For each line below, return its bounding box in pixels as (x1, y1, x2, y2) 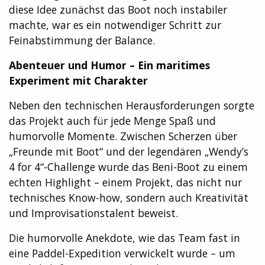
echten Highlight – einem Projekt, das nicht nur (9, 174, 242, 189)
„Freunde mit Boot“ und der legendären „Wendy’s (9, 144, 248, 159)
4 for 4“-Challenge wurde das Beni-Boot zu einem (9, 159, 248, 174)
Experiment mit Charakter (9, 73, 148, 88)
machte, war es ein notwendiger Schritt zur (9, 17, 221, 32)
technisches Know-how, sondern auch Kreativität (9, 190, 248, 205)
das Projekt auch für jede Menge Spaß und (9, 113, 216, 128)
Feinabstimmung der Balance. (9, 33, 155, 47)
